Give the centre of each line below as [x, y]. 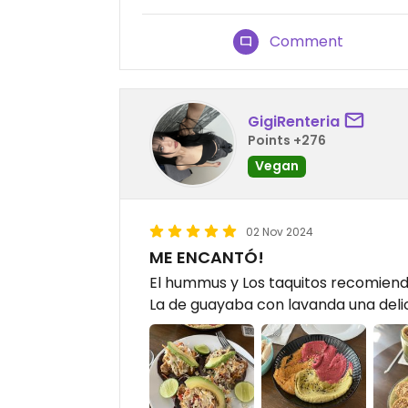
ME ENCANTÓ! [207, 258]
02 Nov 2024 [280, 232]
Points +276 [287, 140]
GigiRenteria [294, 121]
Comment [307, 42]
